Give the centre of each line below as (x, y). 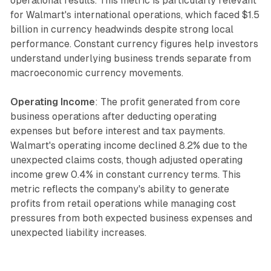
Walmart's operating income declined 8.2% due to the (129, 145)
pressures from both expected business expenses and (131, 218)
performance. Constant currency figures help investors (134, 44)
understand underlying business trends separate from (130, 58)
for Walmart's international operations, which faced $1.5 (135, 15)
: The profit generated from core (167, 102)
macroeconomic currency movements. (96, 73)
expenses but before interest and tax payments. (117, 131)
